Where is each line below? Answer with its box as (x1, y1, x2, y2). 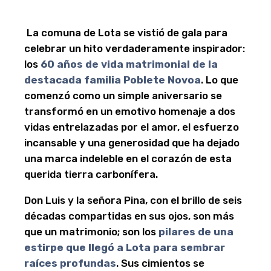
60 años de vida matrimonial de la (41, 58, 218, 70)
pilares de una (158, 226, 233, 238)
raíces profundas (24, 257, 116, 269)
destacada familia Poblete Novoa (24, 74, 201, 86)
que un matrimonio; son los (24, 226, 158, 238)
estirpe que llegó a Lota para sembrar (24, 241, 225, 253)
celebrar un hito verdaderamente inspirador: (24, 42, 245, 54)
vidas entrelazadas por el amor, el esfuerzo (24, 121, 239, 133)
